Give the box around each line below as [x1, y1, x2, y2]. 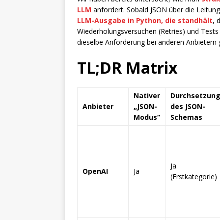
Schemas [170, 112, 202, 122]
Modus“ [134, 112, 160, 122]
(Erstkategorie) [170, 172, 217, 181]
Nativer [134, 91, 160, 100]
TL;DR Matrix [77, 57, 178, 78]
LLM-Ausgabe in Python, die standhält [77, 16, 213, 25]
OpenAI [82, 166, 108, 176]
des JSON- [170, 102, 205, 111]
